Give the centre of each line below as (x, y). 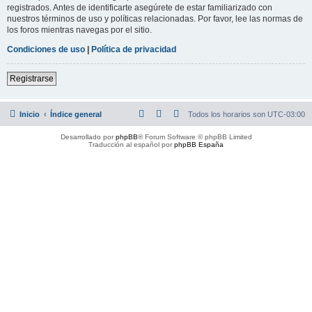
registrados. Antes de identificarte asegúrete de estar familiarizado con (140, 7)
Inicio (30, 114)
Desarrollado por (88, 136)
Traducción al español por (131, 144)
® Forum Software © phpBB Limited (195, 136)
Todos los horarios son (228, 114)
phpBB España (199, 144)
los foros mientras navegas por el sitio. (79, 30)
